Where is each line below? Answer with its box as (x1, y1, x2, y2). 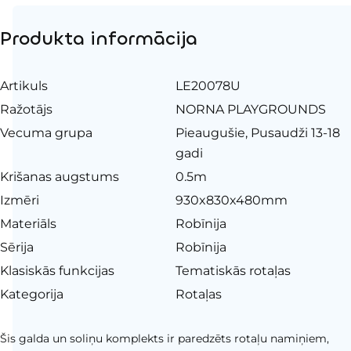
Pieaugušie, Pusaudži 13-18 (175, 125, 340, 140)
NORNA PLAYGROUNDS (175, 101, 326, 117)
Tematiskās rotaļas (175, 262, 291, 278)
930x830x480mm (175, 192, 288, 208)
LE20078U (175, 78, 241, 93)
